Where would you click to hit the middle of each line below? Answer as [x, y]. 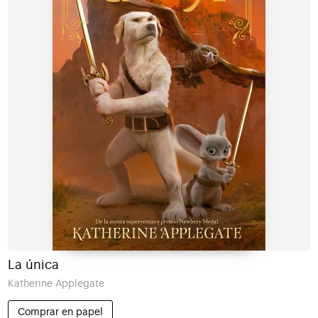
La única [33, 265]
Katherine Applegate [56, 284]
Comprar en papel [60, 312]
